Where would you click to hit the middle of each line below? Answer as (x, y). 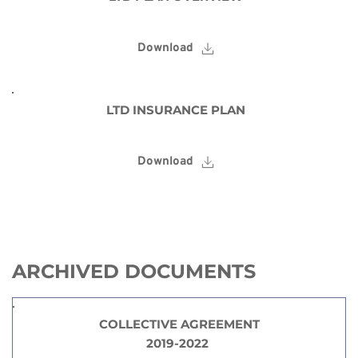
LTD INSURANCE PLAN (176, 110)
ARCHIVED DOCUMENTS (134, 271)
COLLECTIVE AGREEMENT (179, 324)
